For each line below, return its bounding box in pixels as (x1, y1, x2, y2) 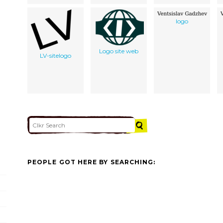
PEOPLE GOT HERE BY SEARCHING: (27, 158, 156, 166)
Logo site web (99, 47, 138, 55)
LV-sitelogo (40, 51, 71, 59)
